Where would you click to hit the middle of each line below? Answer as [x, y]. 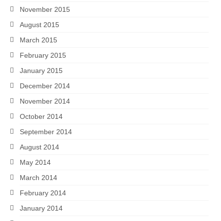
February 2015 [43, 55]
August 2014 [39, 147]
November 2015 [45, 9]
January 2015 [41, 71]
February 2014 [43, 193]
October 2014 [41, 116]
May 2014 [35, 162]
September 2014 [46, 132]
